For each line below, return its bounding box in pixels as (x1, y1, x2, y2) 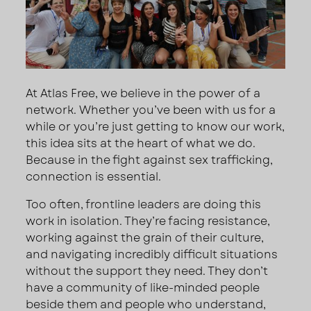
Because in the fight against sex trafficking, (26, 151, 274, 168)
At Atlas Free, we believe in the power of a (26, 85, 261, 101)
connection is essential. (26, 168, 162, 185)
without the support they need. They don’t (26, 262, 269, 279)
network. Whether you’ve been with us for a (26, 101, 276, 118)
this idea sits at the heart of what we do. (26, 135, 256, 151)
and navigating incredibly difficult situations (26, 246, 278, 262)
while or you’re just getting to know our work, (26, 118, 285, 135)
